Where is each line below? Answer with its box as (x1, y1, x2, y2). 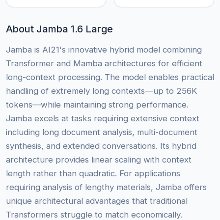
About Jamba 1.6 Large (6, 23, 113, 35)
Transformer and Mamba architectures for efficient (6, 58, 202, 69)
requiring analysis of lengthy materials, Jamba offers (6, 182, 207, 192)
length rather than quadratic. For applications (6, 168, 180, 179)
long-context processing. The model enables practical (6, 72, 214, 82)
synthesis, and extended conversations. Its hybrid (6, 141, 196, 151)
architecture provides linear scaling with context (6, 155, 192, 165)
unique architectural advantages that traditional (6, 196, 188, 206)
